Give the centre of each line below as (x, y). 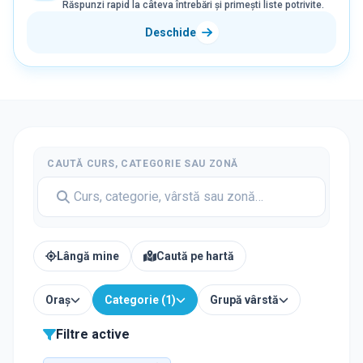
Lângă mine (88, 256)
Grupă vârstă (244, 300)
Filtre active (93, 334)
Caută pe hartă (195, 256)
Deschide (170, 32)
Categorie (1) (140, 300)
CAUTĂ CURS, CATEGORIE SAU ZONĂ (143, 164)
